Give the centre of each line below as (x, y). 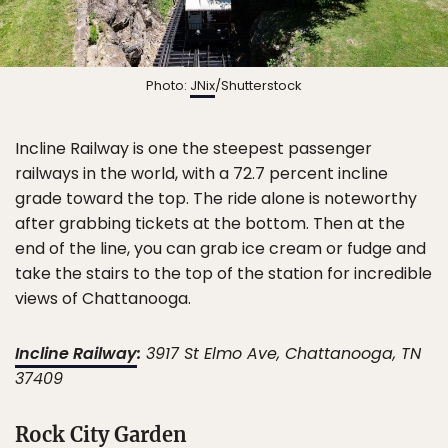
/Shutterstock (258, 86)
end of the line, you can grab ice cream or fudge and (220, 249)
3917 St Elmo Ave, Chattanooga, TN (281, 354)
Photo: (168, 86)
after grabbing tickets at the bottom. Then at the (210, 224)
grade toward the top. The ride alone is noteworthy (216, 199)
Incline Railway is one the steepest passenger (193, 149)
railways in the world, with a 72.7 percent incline (201, 174)
